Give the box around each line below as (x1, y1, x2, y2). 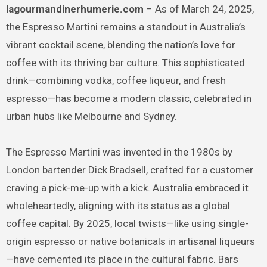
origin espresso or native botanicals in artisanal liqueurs (5, 235, 255, 248)
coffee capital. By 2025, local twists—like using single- (5, 218, 249, 230)
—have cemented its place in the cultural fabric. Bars (5, 253, 238, 266)
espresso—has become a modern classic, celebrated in (5, 92, 252, 105)
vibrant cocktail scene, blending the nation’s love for (5, 39, 235, 51)
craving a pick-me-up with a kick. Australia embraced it (5, 182, 249, 194)
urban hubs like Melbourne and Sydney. (5, 110, 177, 123)
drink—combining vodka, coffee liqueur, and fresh (5, 74, 226, 87)
